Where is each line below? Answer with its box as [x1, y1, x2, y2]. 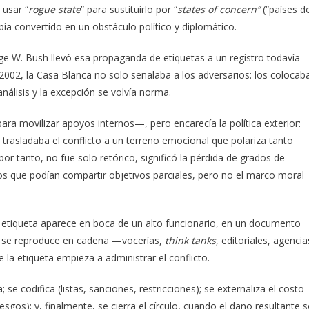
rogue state [28, 2, 81, 16]
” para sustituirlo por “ [81, 2, 177, 16]
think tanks [165, 233, 216, 247]
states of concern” [177, 2, 263, 16]
